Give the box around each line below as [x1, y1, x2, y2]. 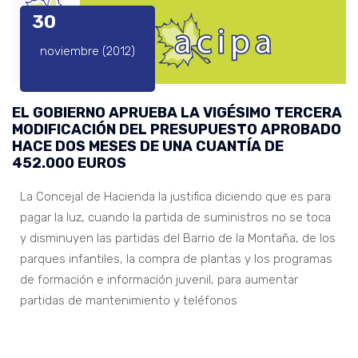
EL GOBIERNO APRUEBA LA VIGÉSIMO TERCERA [12, 104, 342, 122]
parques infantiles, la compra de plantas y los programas [20, 252, 332, 267]
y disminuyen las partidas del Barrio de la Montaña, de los [20, 231, 336, 246]
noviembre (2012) [40, 44, 135, 59]
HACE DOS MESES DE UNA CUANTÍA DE [12, 137, 284, 156]
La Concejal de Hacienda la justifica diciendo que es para [20, 189, 331, 205]
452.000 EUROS [12, 154, 126, 173]
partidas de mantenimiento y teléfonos [20, 293, 237, 308]
